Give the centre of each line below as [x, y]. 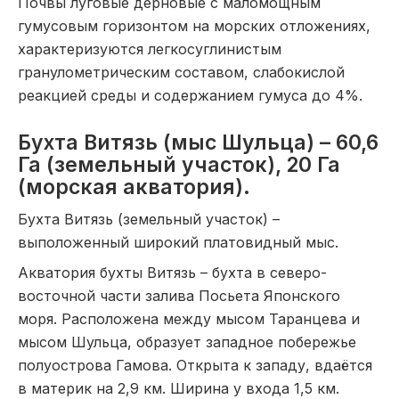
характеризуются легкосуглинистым [150, 49]
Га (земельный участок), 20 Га [179, 165]
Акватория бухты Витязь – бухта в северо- [172, 273]
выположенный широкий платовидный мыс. [178, 242]
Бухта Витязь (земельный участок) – [149, 219]
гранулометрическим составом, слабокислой [181, 72]
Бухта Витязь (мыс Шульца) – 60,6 [198, 142]
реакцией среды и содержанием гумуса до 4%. [190, 95]
